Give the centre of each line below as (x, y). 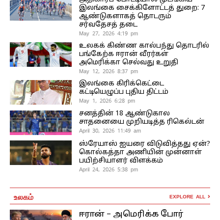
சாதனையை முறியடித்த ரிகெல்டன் (141, 122)
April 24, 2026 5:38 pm (108, 169)
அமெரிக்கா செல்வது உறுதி (128, 62)
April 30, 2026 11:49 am (110, 131)
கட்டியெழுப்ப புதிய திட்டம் (124, 92)
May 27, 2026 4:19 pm (108, 33)
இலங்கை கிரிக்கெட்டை (121, 83)
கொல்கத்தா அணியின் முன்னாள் (140, 152)
